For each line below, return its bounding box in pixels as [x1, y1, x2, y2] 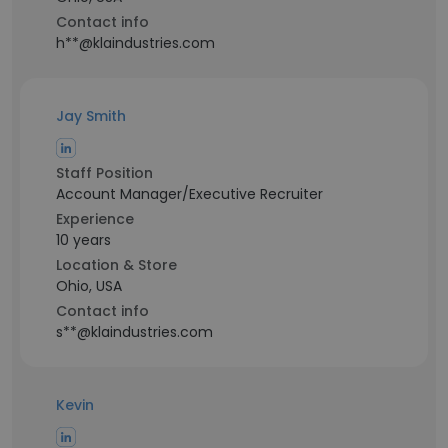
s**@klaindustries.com [56, 322, 213, 342]
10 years [56, 230, 111, 250]
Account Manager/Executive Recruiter [56, 184, 323, 204]
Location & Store [56, 255, 177, 275]
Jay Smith [56, 106, 126, 126]
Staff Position [56, 163, 153, 183]
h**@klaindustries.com [56, 33, 215, 53]
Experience [56, 209, 134, 229]
